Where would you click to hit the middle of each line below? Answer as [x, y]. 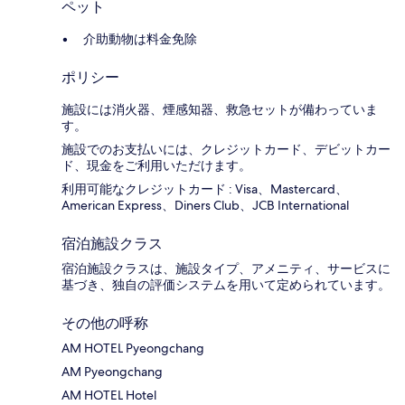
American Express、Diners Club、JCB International [205, 206]
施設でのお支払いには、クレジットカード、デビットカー [226, 150]
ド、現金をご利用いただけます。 [156, 166]
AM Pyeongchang [112, 372]
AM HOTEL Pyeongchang [133, 348]
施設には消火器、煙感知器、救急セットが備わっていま [220, 110]
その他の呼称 [105, 324]
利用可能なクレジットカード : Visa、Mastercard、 [205, 189]
